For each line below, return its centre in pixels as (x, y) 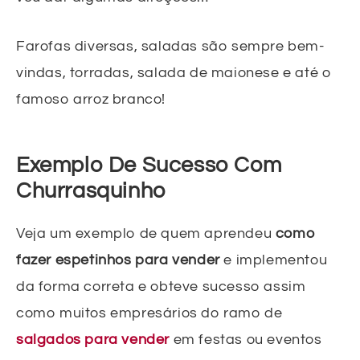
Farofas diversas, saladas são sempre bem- (170, 46)
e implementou (274, 260)
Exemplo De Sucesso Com (149, 165)
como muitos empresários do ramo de (149, 313)
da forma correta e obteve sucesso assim (161, 286)
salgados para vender (93, 339)
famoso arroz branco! (91, 99)
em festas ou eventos (246, 339)
